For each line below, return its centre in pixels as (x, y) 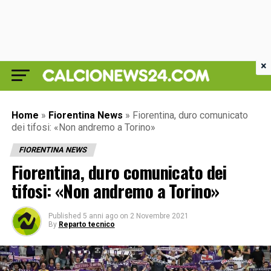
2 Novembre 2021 (159, 216)
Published (64, 216)
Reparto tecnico (87, 224)
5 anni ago (100, 216)
